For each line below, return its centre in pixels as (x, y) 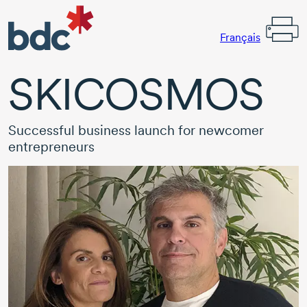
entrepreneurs (51, 147)
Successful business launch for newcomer (136, 131)
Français (240, 37)
